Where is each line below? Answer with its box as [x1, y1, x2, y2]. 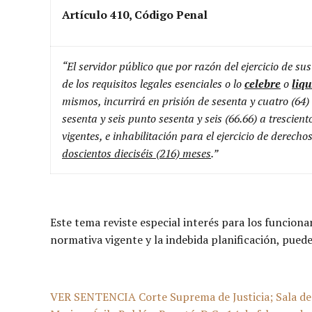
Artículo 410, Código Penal [62, 6, 208, 22]
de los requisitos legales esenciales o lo [62, 75, 244, 91]
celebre [244, 75, 281, 91]
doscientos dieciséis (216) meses [62, 145, 211, 161]
